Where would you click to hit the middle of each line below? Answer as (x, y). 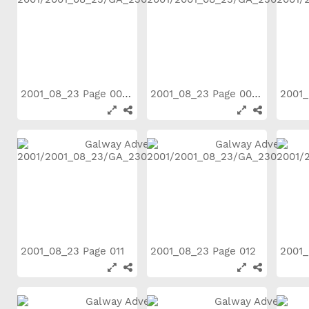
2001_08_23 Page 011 (74, 251)
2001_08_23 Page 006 (127, 94)
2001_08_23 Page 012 (205, 251)
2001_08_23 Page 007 (256, 94)
